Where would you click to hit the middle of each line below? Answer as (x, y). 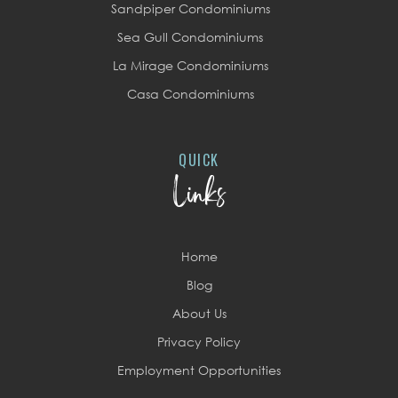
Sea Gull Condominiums (190, 37)
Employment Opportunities (199, 370)
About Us (199, 313)
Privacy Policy (199, 342)
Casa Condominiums (190, 94)
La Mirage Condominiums (190, 65)
